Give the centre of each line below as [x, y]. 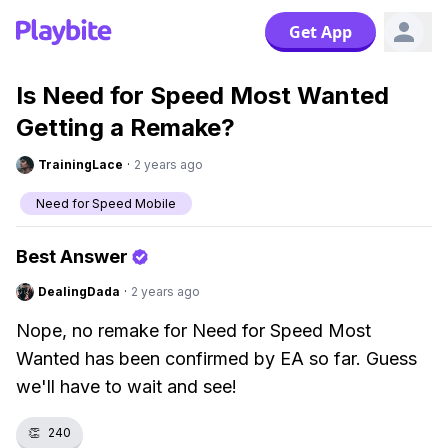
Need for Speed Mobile [106, 203]
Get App [320, 32]
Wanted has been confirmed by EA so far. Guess [216, 358]
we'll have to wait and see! [126, 386]
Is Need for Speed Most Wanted [202, 95]
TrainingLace [80, 164]
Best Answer [72, 256]
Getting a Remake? [125, 127]
